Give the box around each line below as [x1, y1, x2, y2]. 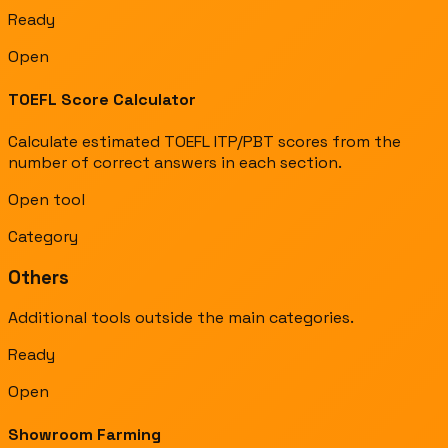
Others [8, 265, 69, 289]
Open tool [8, 188, 85, 210]
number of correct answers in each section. [8, 151, 342, 173]
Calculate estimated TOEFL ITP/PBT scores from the [8, 130, 401, 152]
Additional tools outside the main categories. [8, 307, 354, 329]
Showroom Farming [8, 423, 161, 445]
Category [8, 225, 78, 247]
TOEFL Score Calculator [8, 88, 196, 110]
